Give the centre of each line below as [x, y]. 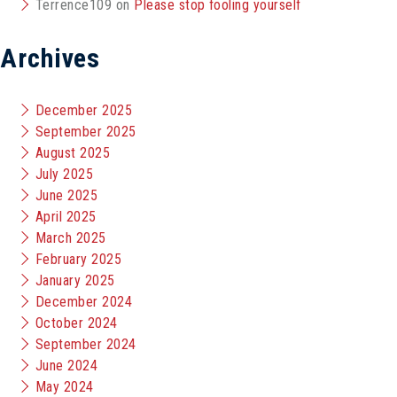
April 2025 [66, 217]
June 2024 [67, 366]
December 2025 [84, 110]
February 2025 [79, 259]
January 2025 [75, 280]
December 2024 [84, 302]
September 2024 [86, 344]
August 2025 [73, 153]
